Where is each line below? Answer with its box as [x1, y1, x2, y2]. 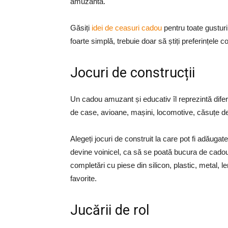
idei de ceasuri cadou [92, 23, 162, 32]
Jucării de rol [70, 202, 153, 218]
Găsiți [70, 23, 92, 32]
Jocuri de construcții [70, 65, 195, 81]
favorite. [70, 174, 97, 183]
